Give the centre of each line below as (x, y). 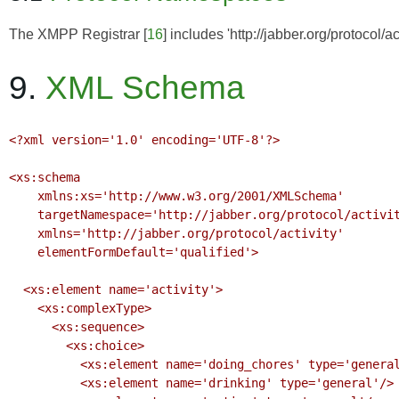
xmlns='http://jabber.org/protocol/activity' (23, 233)
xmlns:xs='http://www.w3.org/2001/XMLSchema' (23, 195)
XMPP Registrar (89, 34)
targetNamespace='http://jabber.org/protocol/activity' (23, 214)
